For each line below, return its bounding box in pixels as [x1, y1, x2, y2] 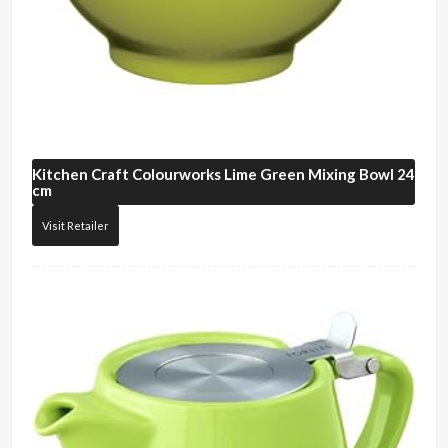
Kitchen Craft [32, 165, 130, 184]
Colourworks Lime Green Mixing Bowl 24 [129, 165, 416, 184]
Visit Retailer [42, 219, 110, 233]
